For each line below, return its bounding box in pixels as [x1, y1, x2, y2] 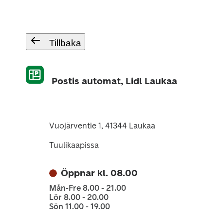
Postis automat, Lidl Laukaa [51, 75, 177, 87]
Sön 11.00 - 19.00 [49, 202, 110, 211]
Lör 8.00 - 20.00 [49, 193, 109, 202]
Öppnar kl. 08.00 [60, 167, 138, 179]
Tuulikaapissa [49, 141, 99, 150]
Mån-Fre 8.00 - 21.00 [49, 183, 126, 193]
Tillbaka [49, 38, 81, 48]
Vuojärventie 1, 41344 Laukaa [49, 121, 155, 130]
